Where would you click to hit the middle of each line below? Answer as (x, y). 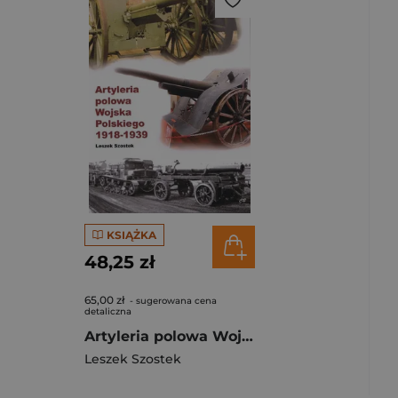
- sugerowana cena (172, 301)
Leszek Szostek (133, 359)
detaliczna (108, 311)
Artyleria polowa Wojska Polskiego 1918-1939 (247, 336)
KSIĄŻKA (131, 235)
